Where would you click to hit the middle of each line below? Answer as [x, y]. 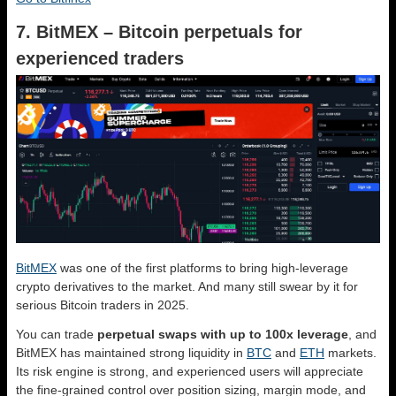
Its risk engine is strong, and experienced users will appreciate [190, 372]
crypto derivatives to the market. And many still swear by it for [187, 287]
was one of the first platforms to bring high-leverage [202, 268]
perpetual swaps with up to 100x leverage [223, 335]
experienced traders [100, 58]
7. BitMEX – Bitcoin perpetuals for [159, 31]
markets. [350, 353]
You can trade [57, 335]
